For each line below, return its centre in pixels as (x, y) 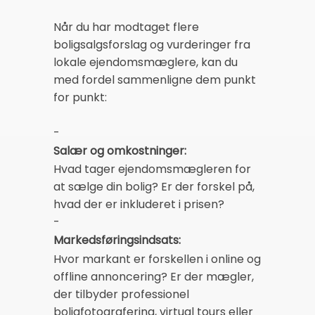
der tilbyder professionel (121, 294)
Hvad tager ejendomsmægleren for (152, 169)
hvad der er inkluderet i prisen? (139, 205)
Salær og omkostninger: (120, 150)
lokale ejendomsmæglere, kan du (146, 62)
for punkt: (80, 97)
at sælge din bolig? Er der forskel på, (154, 187)
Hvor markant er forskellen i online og (157, 259)
